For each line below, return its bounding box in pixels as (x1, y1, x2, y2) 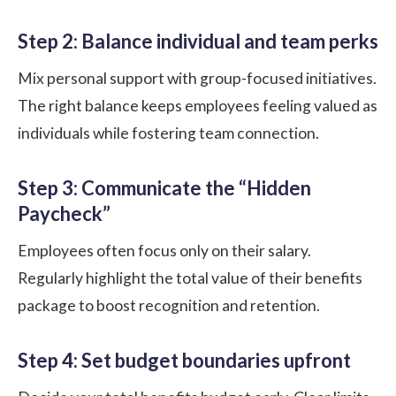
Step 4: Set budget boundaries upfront (18, 347, 351, 372)
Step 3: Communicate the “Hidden (18, 175, 311, 200)
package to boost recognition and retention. (18, 295, 320, 315)
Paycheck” (18, 201, 110, 225)
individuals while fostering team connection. (18, 123, 319, 142)
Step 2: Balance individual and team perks (18, 28, 378, 53)
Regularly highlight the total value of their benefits (18, 268, 362, 287)
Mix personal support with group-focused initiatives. (18, 68, 377, 88)
